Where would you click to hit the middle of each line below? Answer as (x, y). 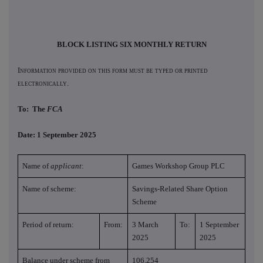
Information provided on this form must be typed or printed (113, 70)
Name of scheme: (50, 189)
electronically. (43, 83)
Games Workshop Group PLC (179, 166)
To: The (32, 109)
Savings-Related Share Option (180, 189)
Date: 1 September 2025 (57, 135)
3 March (146, 225)
